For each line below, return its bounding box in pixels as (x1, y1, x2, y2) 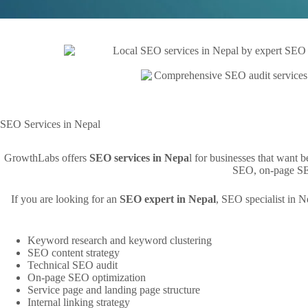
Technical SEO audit (27, 259, 118, 272)
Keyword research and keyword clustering (27, 234, 212, 247)
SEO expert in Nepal (120, 193, 216, 206)
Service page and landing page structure (27, 284, 200, 296)
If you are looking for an (11, 193, 120, 206)
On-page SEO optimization (27, 272, 146, 284)
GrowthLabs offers (3, 152, 89, 164)
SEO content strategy (27, 247, 120, 259)
